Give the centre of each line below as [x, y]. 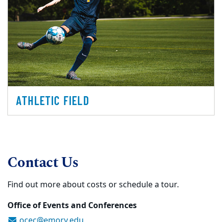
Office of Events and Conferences [72, 205]
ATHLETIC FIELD [53, 100]
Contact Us [43, 163]
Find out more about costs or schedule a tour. [93, 185]
